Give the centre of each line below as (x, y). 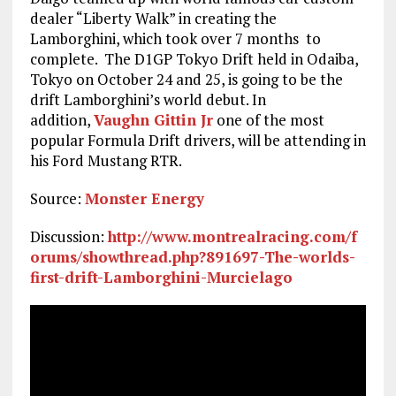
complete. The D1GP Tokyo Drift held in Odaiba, (194, 59)
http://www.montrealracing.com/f (232, 237)
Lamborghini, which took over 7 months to (175, 39)
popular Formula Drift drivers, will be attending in (198, 141)
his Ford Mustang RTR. (106, 161)
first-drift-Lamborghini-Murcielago (161, 278)
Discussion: (69, 237)
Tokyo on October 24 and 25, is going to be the (186, 80)
